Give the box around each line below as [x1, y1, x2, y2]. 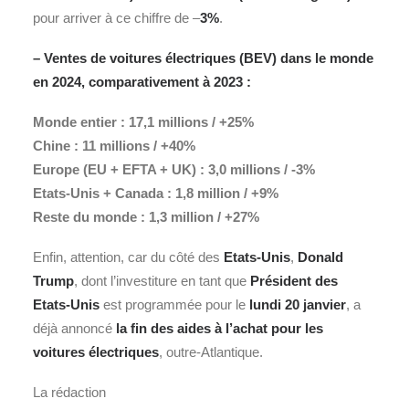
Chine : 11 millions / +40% [33, 138, 195, 153]
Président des [250, 273, 338, 288]
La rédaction [33, 384, 106, 400]
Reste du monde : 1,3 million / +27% [33, 209, 259, 225]
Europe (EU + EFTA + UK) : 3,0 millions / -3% [33, 162, 315, 177]
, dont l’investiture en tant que [74, 273, 250, 288]
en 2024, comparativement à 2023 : [33, 74, 251, 89]
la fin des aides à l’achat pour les [116, 320, 323, 336]
